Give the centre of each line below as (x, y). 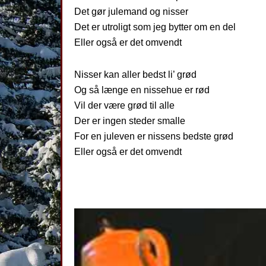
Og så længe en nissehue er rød (142, 90)
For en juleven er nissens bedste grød (154, 136)
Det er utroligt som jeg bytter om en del (155, 27)
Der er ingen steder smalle (130, 121)
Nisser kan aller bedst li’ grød (135, 75)
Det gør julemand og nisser (131, 12)
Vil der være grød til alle (124, 105)
